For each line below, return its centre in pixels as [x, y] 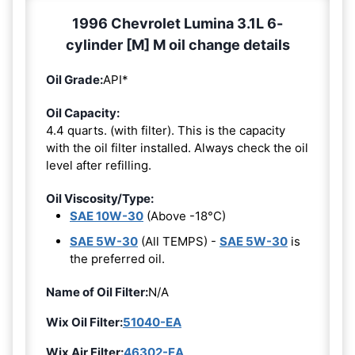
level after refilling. [99, 166]
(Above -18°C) [185, 216]
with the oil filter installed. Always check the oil [177, 148]
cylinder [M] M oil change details [177, 45]
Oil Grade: [74, 80]
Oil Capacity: [83, 113]
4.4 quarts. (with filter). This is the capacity [166, 131]
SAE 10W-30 [107, 216]
